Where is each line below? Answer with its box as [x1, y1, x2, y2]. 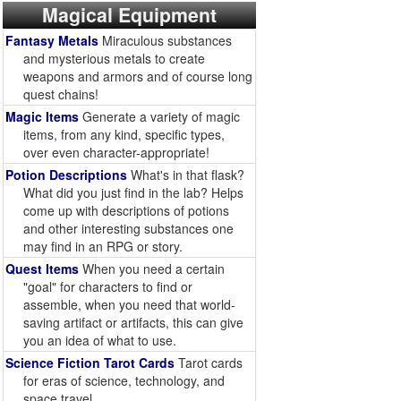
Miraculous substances [98, 31, 232, 49]
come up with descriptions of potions [23, 201, 229, 219]
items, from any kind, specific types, [23, 125, 225, 143]
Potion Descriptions [5, 166, 127, 183]
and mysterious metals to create [23, 49, 205, 67]
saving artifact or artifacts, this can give [23, 313, 243, 331]
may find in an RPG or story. [23, 237, 183, 255]
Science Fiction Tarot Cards [5, 354, 175, 371]
